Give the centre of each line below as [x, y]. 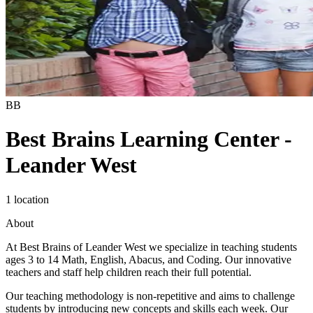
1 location [27, 199]
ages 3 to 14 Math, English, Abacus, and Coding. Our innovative [148, 259]
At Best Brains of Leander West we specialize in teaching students [151, 247]
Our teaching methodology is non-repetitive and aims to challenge [150, 296]
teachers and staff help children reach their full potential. [129, 272]
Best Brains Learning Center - [149, 139]
